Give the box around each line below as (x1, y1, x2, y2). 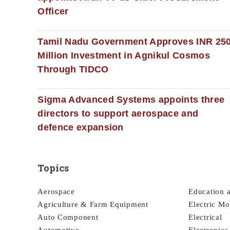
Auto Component (37, 213, 99, 221)
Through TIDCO (37, 64, 109, 74)
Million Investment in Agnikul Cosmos (37, 50, 210, 61)
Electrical (188, 213, 222, 221)
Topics (37, 162, 69, 175)
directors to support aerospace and (37, 108, 199, 119)
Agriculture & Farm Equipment (37, 200, 148, 208)
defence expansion (37, 122, 124, 132)
